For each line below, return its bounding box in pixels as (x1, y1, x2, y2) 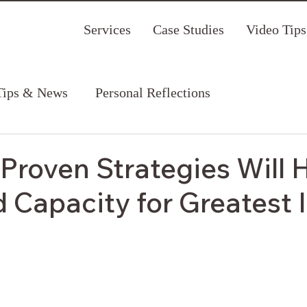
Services (84, 22, 131, 37)
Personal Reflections (95, 85, 210, 100)
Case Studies (153, 22, 224, 37)
